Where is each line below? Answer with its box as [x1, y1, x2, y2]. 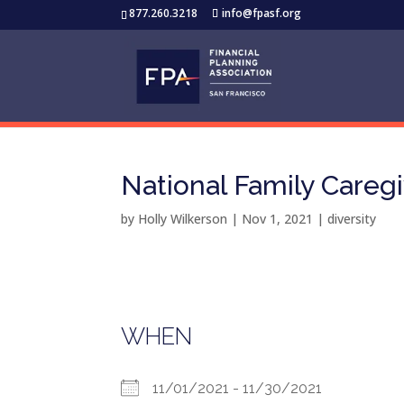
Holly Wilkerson [138, 210, 228, 227]
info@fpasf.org [222, 5, 302, 21]
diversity [327, 210, 377, 227]
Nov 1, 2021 [242, 210, 314, 227]
